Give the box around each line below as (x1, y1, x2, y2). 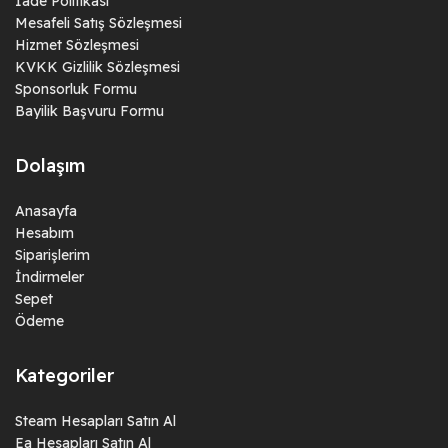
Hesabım (15, 223, 74, 242)
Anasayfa (15, 201, 77, 220)
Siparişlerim (15, 245, 90, 264)
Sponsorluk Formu (15, 79, 137, 98)
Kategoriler (15, 363, 114, 387)
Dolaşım (15, 153, 85, 177)
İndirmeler (15, 267, 84, 286)
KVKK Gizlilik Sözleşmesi (15, 57, 180, 76)
